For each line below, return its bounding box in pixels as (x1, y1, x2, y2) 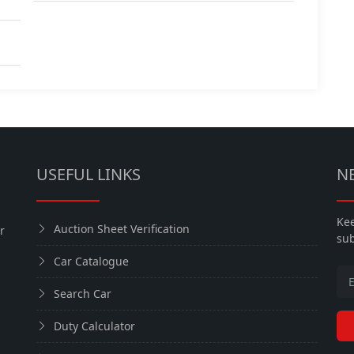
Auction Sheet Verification (54, 220, 190, 236)
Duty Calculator (54, 318, 135, 333)
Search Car (54, 285, 111, 301)
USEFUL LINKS (36, 163, 141, 185)
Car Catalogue (54, 253, 129, 269)
